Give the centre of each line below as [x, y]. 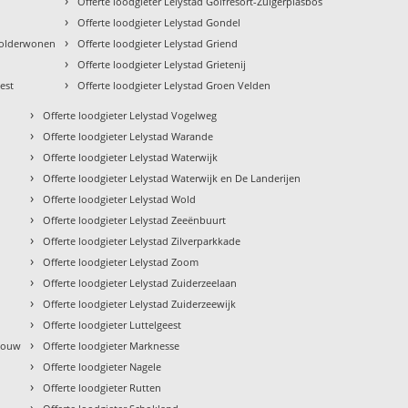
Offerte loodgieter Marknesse [112, 346]
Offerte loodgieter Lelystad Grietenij [162, 65]
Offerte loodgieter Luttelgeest [112, 325]
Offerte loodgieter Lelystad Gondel [159, 23]
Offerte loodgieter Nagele [102, 367]
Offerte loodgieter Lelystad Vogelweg [130, 116]
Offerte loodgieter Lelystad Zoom [121, 262]
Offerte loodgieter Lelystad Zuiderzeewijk [140, 304]
